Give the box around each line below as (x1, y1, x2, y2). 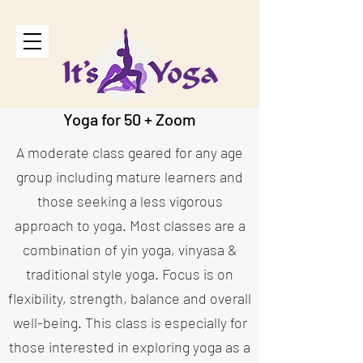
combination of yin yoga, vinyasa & (22, 241, 237, 258)
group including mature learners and (16, 168, 243, 186)
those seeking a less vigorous (36, 192, 223, 210)
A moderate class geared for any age (16, 143, 243, 161)
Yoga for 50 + (63, 109, 156, 129)
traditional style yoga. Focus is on (26, 265, 233, 283)
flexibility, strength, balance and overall (8, 289, 251, 307)
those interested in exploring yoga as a (9, 338, 250, 356)
